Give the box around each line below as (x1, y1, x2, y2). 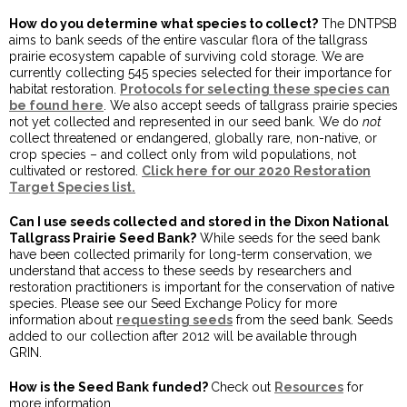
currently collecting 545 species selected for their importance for (9, 65, 392, 81)
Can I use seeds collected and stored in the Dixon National (9, 214, 389, 230)
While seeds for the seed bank (196, 231, 380, 246)
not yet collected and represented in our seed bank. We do (9, 114, 362, 130)
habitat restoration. (9, 82, 120, 97)
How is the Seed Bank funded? (9, 380, 211, 395)
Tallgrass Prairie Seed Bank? (9, 231, 196, 246)
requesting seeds (116, 313, 233, 328)
